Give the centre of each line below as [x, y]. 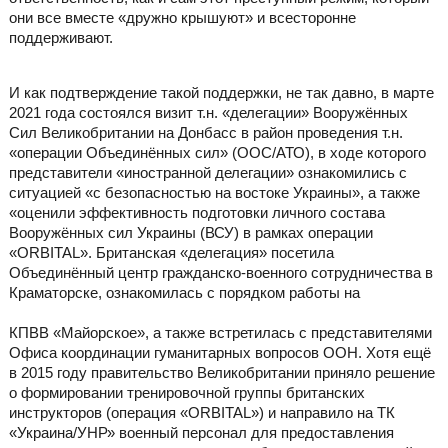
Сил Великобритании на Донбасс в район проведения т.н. [205, 133]
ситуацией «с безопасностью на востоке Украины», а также [214, 193]
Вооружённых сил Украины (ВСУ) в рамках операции [190, 233]
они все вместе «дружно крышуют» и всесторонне [182, 18]
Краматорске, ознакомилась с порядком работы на [184, 293]
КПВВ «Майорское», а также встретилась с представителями [220, 333]
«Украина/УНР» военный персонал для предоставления [201, 433]
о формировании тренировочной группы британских [186, 393]
